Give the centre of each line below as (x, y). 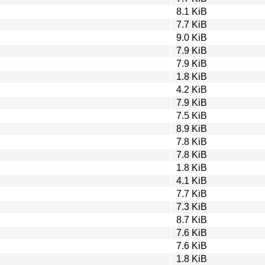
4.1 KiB (192, 180)
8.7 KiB (192, 219)
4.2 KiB (192, 89)
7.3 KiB (192, 206)
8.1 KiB (192, 11)
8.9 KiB (192, 128)
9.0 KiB (192, 37)
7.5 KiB (192, 115)
